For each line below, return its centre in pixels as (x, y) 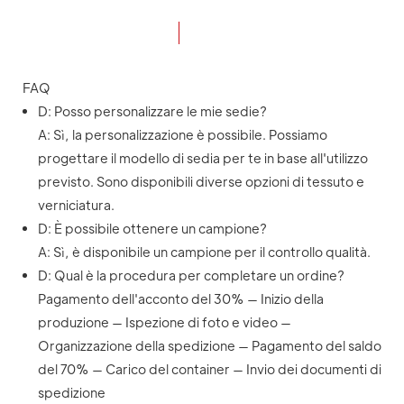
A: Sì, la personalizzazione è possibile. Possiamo (182, 135)
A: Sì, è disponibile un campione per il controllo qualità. (204, 252)
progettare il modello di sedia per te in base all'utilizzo (202, 158)
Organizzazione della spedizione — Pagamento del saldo (209, 346)
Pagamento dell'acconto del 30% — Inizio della (180, 299)
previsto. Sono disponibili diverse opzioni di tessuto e (201, 182)
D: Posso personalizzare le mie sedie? (152, 111)
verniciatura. (76, 205)
